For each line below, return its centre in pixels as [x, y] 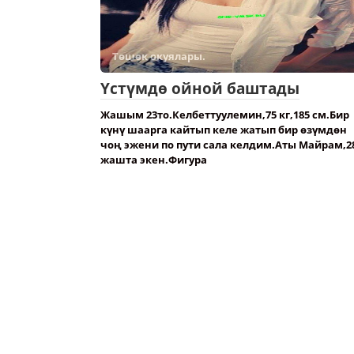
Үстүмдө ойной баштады [200, 88]
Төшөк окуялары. [159, 56]
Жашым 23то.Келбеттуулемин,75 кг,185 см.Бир [225, 115]
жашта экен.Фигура [154, 160]
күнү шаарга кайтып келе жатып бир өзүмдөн [224, 130]
